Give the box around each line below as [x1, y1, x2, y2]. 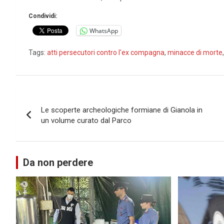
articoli [15, 110, 65, 130]
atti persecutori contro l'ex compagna [47, 48, 164, 57]
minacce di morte [167, 48, 222, 57]
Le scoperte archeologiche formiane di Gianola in [41, 105, 202, 115]
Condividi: [28, 12, 57, 20]
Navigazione [15, 90, 103, 109]
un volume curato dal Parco [41, 116, 131, 125]
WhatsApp [89, 26, 118, 35]
